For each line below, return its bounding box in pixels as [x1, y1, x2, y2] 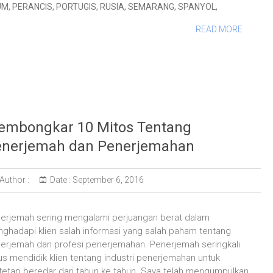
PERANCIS [12, 2, 52, 12]
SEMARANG [128, 2, 174, 12]
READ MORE [196, 24, 243, 34]
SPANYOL [178, 2, 216, 12]
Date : [49, 175, 71, 185]
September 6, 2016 [70, 175, 144, 185]
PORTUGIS [56, 2, 96, 12]
